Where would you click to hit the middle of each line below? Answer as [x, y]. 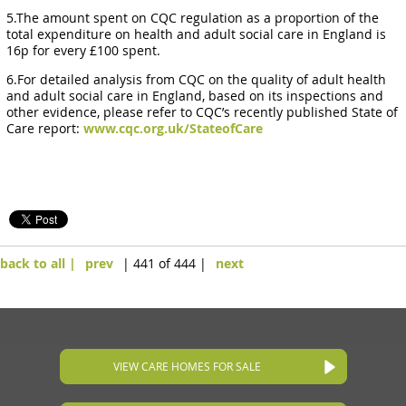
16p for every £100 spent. [84, 51]
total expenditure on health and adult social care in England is [197, 34]
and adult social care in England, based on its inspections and [195, 96]
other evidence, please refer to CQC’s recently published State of [203, 112]
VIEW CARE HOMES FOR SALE [187, 366]
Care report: [45, 129]
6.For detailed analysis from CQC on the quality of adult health [197, 80]
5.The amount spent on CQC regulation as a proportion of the [193, 18]
